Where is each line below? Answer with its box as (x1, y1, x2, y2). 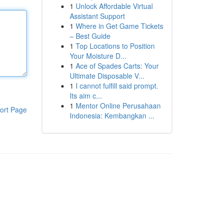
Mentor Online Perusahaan (75, 101, 161, 111)
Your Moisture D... (69, 51, 126, 61)
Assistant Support (69, 11, 125, 21)
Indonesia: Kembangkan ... (69, 111, 154, 120)
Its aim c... (69, 91, 102, 101)
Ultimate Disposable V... (69, 71, 144, 81)
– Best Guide (69, 31, 111, 41)
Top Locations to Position (75, 41, 155, 51)
